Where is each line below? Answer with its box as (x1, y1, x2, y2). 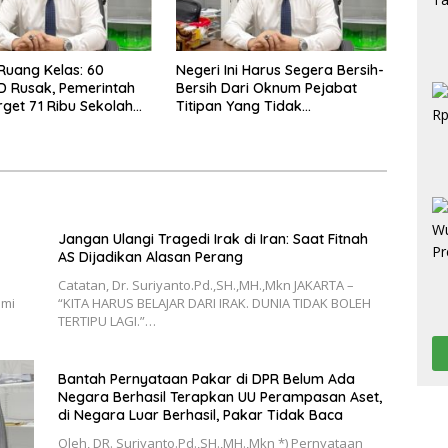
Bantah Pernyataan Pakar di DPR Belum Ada (57, 369, 355, 388)
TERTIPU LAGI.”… (57, 311, 156, 330)
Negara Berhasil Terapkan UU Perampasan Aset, (57, 387, 382, 406)
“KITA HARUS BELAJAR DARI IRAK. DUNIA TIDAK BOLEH (57, 293, 371, 312)
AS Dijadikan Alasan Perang (57, 247, 243, 266)
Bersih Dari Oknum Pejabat (175, 78, 357, 97)
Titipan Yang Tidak (175, 96, 302, 115)
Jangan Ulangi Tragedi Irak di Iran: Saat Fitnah (57, 229, 368, 248)
